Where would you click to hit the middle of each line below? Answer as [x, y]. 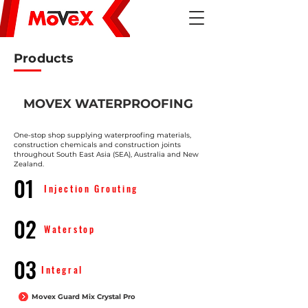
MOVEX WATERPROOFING [108, 104]
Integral [62, 269]
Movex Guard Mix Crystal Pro [84, 297]
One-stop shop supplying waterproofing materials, [102, 135]
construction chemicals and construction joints [97, 145]
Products [44, 58]
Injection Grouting [91, 188]
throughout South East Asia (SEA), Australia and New [106, 154]
